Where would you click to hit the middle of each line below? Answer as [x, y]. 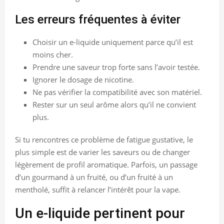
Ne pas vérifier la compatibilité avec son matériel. [117, 92]
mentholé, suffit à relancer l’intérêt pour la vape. [98, 189]
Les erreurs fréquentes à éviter [98, 19]
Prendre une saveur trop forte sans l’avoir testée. [116, 67]
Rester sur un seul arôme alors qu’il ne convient [114, 104]
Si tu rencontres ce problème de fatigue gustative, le [104, 139]
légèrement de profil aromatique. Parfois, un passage [106, 164]
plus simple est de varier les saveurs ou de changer [102, 152]
